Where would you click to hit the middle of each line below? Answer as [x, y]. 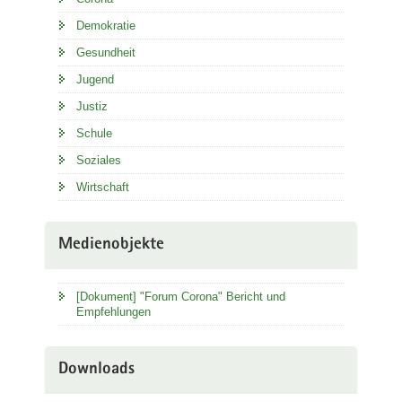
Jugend [95, 79]
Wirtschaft [103, 187]
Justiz [92, 106]
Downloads [96, 370]
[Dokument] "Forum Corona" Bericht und [181, 297]
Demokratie [106, 26]
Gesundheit [106, 52]
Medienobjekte [111, 245]
